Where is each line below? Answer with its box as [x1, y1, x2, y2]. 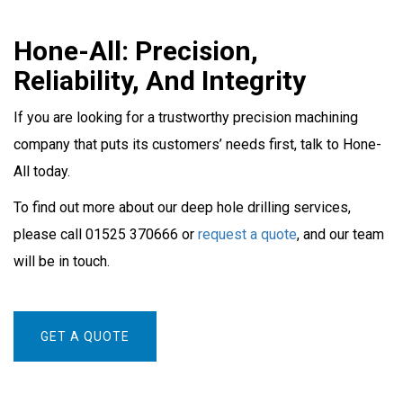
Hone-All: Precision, [13, 35, 258, 67]
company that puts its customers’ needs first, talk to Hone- [13, 136, 381, 153]
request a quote [198, 226, 297, 243]
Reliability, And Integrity [13, 65, 306, 96]
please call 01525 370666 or [13, 226, 198, 243]
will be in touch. [13, 253, 110, 270]
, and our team [297, 226, 384, 243]
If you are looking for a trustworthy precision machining [13, 109, 358, 126]
